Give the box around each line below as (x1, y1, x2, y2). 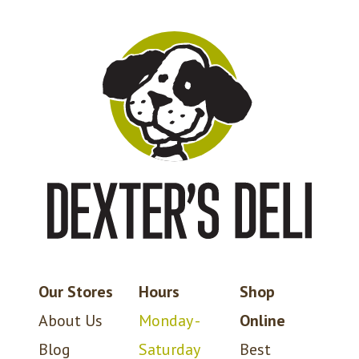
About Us (38, 309, 103, 331)
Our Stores (38, 280, 113, 302)
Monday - (139, 309, 200, 331)
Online (239, 309, 285, 331)
